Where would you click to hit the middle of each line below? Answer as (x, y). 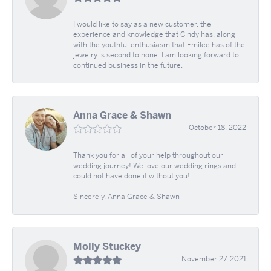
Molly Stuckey (107, 247)
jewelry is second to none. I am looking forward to (156, 55)
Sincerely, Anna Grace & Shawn (126, 197)
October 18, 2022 (217, 128)
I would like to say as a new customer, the (142, 24)
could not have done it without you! (132, 176)
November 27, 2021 (214, 259)
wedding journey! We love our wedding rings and (155, 166)
